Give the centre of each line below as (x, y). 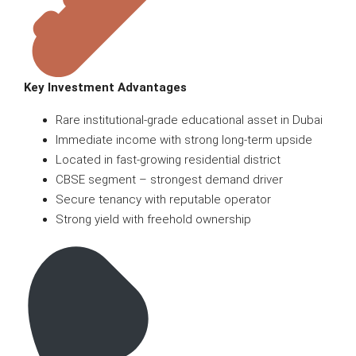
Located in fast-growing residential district (168, 159)
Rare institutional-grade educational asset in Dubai (189, 120)
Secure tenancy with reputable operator (163, 199)
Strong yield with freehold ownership (153, 219)
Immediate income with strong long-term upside (184, 139)
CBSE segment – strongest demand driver (169, 179)
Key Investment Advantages (105, 87)
